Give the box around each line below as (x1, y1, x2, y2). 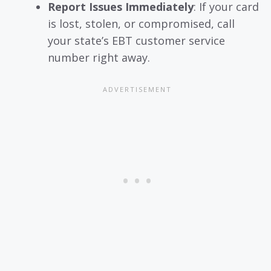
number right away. (48, 50, 150, 65)
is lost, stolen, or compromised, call (48, 16, 235, 31)
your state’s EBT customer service (48, 33, 225, 48)
